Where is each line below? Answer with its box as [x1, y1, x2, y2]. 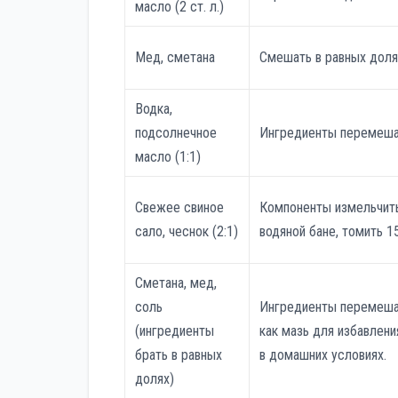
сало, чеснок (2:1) [135, 223, 239, 241]
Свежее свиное [135, 199, 225, 217]
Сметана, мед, [135, 275, 218, 292]
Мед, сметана [135, 49, 216, 67]
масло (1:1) [135, 148, 202, 166]
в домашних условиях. [259, 346, 387, 364]
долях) [135, 370, 175, 388]
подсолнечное [135, 124, 218, 142]
